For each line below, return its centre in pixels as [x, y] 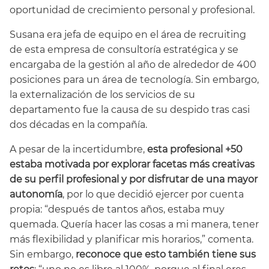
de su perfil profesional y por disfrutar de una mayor [134, 180]
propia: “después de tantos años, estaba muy [117, 210]
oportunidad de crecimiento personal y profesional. [132, 10]
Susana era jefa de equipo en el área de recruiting [128, 35]
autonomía [36, 195]
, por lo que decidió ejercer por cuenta [153, 195]
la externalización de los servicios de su [102, 95]
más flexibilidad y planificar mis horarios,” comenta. [131, 240]
